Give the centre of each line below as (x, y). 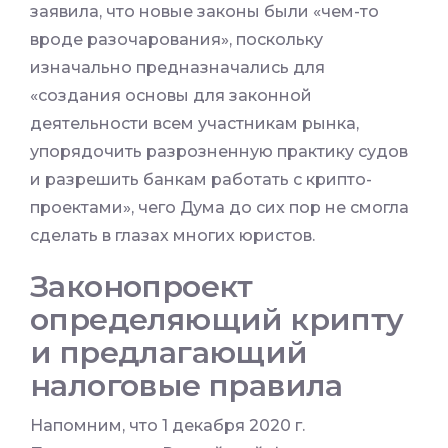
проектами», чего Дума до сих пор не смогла (219, 208)
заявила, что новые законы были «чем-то (204, 12)
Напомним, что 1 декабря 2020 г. (167, 426)
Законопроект (141, 287)
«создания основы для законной (171, 96)
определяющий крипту (217, 320)
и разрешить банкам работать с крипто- (201, 180)
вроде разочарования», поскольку (176, 40)
